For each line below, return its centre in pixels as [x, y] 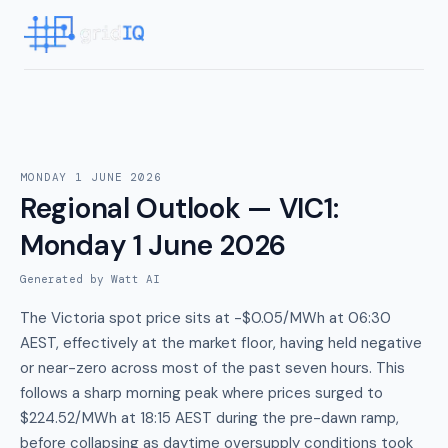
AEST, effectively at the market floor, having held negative [221, 343]
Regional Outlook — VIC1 [176, 208]
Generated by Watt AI [90, 279]
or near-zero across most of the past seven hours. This [212, 368]
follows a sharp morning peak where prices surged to [201, 393]
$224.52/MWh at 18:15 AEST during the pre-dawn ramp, [209, 418]
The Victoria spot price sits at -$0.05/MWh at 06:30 [205, 318]
